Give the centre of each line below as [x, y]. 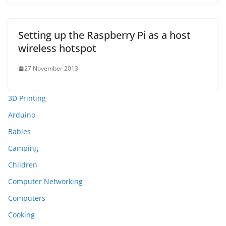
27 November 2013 [51, 68]
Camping [23, 148]
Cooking [21, 215]
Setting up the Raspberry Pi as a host [104, 35]
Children [23, 165]
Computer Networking [45, 181]
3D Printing [27, 98]
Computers [27, 198]
